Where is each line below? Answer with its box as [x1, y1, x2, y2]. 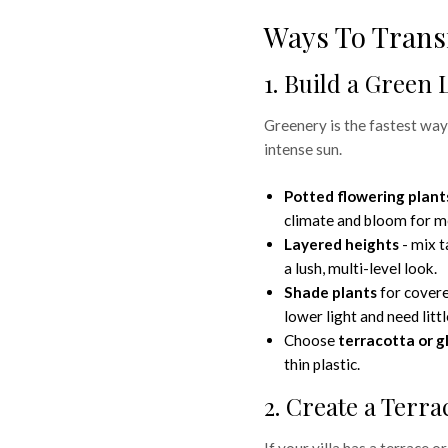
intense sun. [264, 140, 342, 159]
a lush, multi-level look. [284, 258, 437, 277]
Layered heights [284, 234, 399, 253]
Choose [284, 330, 338, 349]
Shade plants [284, 282, 377, 301]
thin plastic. [284, 354, 360, 373]
